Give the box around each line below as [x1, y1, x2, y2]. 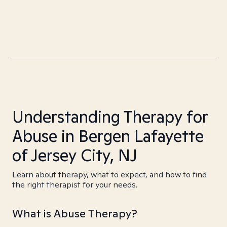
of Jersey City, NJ [12, 144, 137, 166]
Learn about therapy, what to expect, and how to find [12, 169, 207, 180]
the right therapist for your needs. [12, 179, 137, 190]
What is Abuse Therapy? [12, 206, 137, 220]
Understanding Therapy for [12, 106, 208, 127]
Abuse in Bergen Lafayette [12, 125, 204, 146]
